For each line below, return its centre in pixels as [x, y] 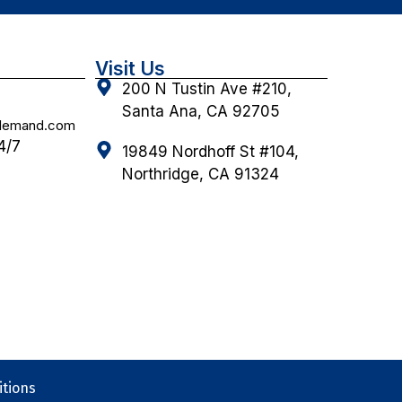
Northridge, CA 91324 [201, 175]
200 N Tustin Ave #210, [207, 89]
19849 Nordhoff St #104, [210, 152]
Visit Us [130, 69]
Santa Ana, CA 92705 [201, 112]
